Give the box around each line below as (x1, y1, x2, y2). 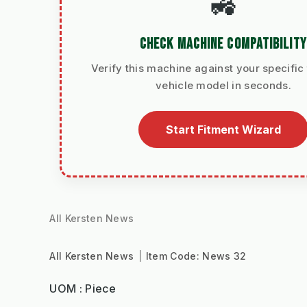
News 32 (202, 250, 247, 262)
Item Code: (145, 250, 203, 262)
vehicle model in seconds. (155, 79, 291, 93)
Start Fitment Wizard (165, 123, 281, 137)
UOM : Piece (49, 282, 116, 296)
